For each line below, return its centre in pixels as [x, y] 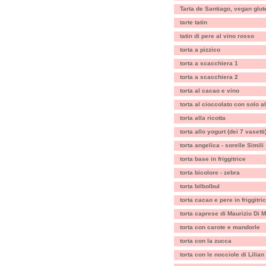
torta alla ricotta [203, 118]
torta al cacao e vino [210, 91]
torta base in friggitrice [213, 159]
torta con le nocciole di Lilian [222, 254]
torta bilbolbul [200, 186]
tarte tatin [194, 22]
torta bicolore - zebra [210, 172]
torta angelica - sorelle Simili [222, 145]
